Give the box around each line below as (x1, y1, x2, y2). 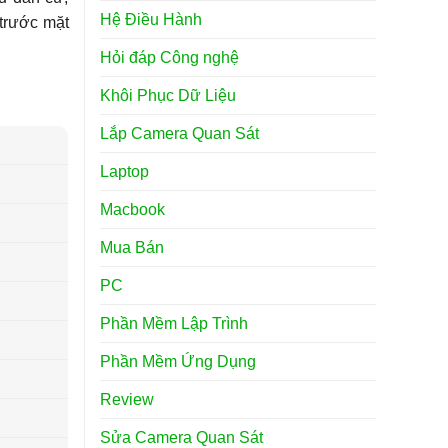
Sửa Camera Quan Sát (99, 428, 263, 446)
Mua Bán (99, 238, 164, 256)
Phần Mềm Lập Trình (99, 314, 248, 332)
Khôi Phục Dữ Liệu (99, 86, 236, 104)
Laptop (99, 162, 149, 180)
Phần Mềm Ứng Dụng (99, 352, 256, 370)
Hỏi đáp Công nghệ (99, 48, 239, 66)
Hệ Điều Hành (99, 10, 202, 28)
